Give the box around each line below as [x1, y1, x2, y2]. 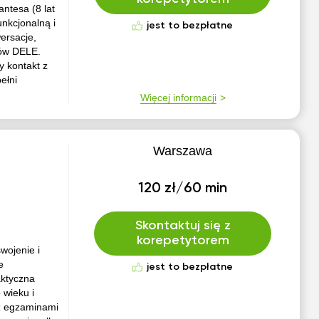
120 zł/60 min [138, 182, 228, 196]
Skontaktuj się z [135, 219, 231, 232]
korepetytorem [136, 234, 229, 247]
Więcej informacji [140, 92, 216, 103]
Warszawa [153, 144, 213, 158]
